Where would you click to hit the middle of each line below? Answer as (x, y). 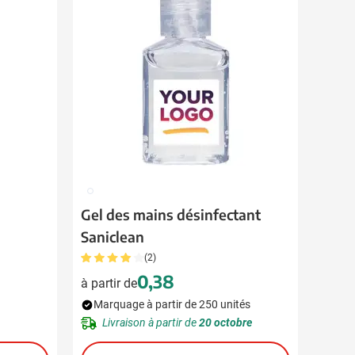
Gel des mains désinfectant (171, 214)
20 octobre (225, 323)
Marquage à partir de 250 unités (172, 304)
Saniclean (113, 237)
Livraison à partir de (151, 323)
